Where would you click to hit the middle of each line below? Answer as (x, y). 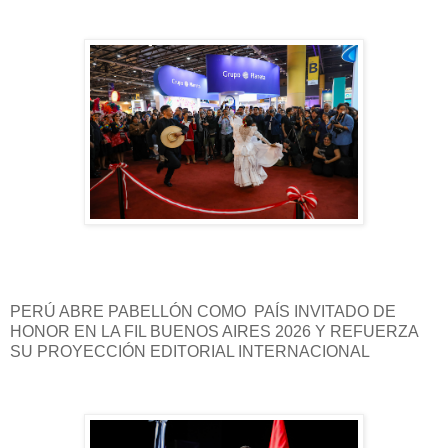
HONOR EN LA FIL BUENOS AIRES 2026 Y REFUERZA (214, 331)
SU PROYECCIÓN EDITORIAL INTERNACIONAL (190, 351)
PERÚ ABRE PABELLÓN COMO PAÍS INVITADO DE (203, 311)
